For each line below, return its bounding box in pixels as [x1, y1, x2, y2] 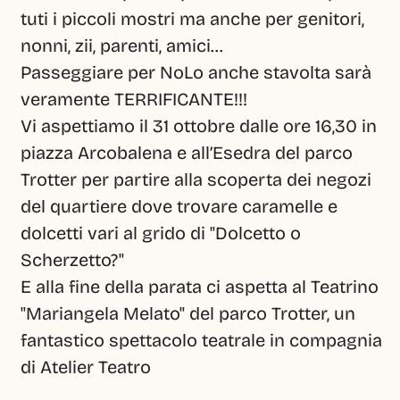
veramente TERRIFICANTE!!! [21, 88, 247, 110]
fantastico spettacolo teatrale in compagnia [21, 329, 382, 351]
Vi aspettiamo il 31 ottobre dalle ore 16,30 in [21, 115, 377, 137]
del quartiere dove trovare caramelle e [21, 196, 337, 217]
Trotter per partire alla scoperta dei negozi [21, 169, 371, 190]
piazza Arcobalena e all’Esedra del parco [21, 142, 353, 163]
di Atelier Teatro [21, 356, 151, 378]
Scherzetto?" [21, 249, 124, 271]
